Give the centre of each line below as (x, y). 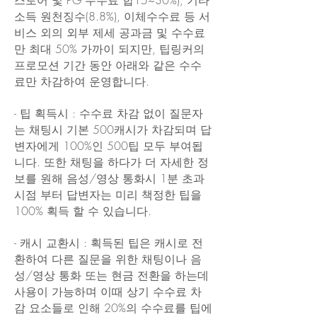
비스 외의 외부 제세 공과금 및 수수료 (110, 33)
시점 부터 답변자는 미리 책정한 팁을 (108, 195)
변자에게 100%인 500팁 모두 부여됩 (109, 146)
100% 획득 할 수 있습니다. (83, 211)
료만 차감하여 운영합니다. (82, 81)
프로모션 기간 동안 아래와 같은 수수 (108, 65)
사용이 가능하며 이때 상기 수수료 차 (108, 292)
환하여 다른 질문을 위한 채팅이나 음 (108, 259)
